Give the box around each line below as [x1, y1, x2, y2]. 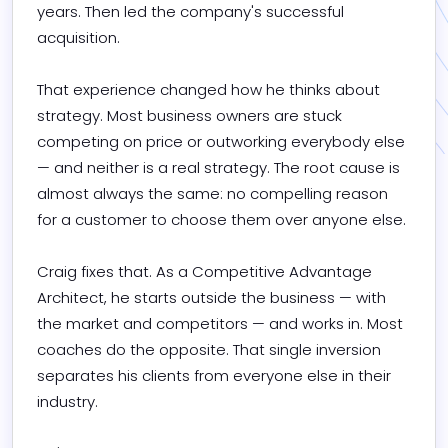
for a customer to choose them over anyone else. [37, 209, 406, 231]
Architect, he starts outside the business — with [37, 287, 386, 309]
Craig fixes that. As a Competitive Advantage [37, 261, 372, 283]
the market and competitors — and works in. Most [37, 313, 403, 335]
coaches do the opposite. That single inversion [37, 339, 381, 361]
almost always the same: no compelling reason [37, 183, 388, 205]
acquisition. [37, 27, 120, 49]
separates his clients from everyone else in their [37, 365, 391, 387]
